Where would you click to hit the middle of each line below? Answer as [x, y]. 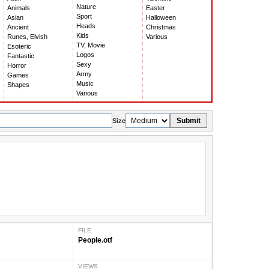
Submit [189, 121]
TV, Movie [91, 45]
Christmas [161, 27]
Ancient [18, 27]
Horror [17, 66]
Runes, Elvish [28, 37]
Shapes [19, 85]
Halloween [161, 18]
